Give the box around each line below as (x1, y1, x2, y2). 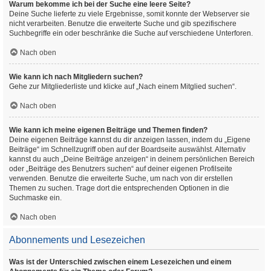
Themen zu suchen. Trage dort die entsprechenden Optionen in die (9, 184, 229, 192)
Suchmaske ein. (9, 194, 62, 202)
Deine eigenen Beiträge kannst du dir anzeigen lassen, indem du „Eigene (9, 135, 250, 144)
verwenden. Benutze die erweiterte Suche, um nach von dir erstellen (9, 174, 233, 183)
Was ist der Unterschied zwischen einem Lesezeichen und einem (9, 258, 232, 266)
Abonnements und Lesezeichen (9, 235, 145, 245)
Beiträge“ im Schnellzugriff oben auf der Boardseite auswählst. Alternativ (9, 145, 246, 154)
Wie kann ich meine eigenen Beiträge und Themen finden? (9, 126, 207, 134)
